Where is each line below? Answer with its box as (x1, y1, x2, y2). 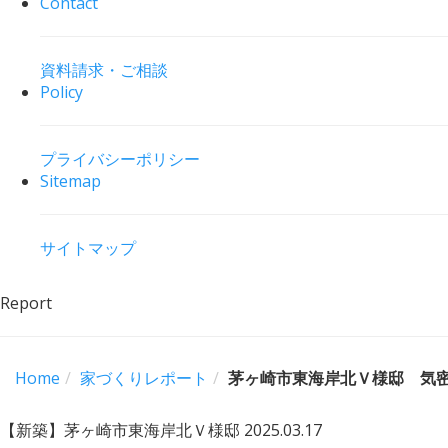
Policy (40, 80, 83, 103)
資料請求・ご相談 (40, 58, 168, 81)
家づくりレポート (80, 366, 208, 389)
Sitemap (40, 169, 101, 192)
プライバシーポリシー (40, 147, 200, 170)
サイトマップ (40, 236, 136, 259)
